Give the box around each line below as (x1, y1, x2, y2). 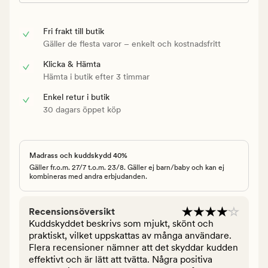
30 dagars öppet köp (43, 104, 121, 114)
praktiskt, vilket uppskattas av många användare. (29, 229, 232, 241)
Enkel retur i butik (43, 92, 109, 102)
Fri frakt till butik (43, 26, 104, 36)
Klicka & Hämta (43, 59, 100, 69)
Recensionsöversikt (29, 205, 115, 217)
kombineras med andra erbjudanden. (29, 172, 147, 181)
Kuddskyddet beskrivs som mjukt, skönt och (29, 217, 214, 229)
